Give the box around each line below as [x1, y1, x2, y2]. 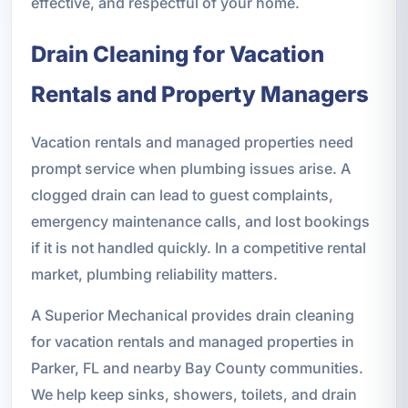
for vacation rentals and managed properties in [30, 332, 354, 352]
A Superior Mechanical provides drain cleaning [30, 306, 354, 325]
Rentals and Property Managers [30, 81, 369, 108]
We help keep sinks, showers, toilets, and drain [30, 385, 357, 404]
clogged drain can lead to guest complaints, [30, 186, 333, 205]
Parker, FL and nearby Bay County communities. [30, 359, 363, 378]
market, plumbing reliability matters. [30, 265, 278, 284]
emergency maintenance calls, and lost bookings [30, 212, 370, 231]
